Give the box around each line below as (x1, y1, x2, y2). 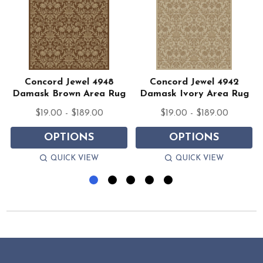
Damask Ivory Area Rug (139, 89, 249, 99)
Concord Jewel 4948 (24, 77, 114, 87)
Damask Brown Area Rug (12, 89, 126, 99)
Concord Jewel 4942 (149, 77, 239, 87)
